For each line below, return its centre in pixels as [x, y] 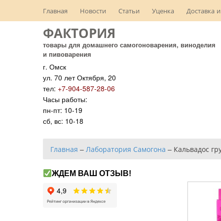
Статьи [129, 11]
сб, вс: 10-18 [63, 121]
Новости [93, 11]
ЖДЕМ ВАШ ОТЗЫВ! [92, 174]
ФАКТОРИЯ [79, 33]
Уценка [163, 11]
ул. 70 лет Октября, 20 [79, 77]
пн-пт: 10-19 [63, 110]
